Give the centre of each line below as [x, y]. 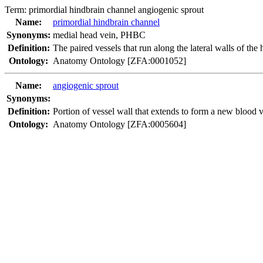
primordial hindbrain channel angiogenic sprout [116, 10]
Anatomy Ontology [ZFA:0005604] [119, 124]
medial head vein [84, 35]
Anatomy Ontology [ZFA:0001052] [119, 61]
